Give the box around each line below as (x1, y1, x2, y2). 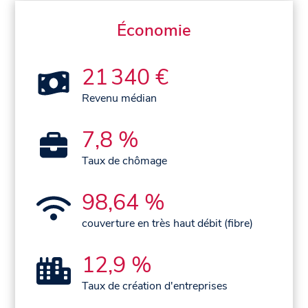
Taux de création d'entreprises (82, 278, 228, 294)
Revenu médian (82, 91, 157, 107)
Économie (117, 19, 191, 42)
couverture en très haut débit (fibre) (82, 216, 254, 232)
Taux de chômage (82, 153, 168, 169)
